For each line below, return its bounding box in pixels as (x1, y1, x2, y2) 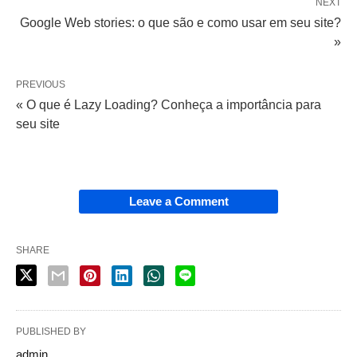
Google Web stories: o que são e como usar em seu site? (20, 15, 341, 29)
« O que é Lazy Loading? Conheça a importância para (16, 97, 321, 112)
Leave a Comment (128, 194, 229, 208)
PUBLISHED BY (16, 325, 86, 337)
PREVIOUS (16, 78, 65, 90)
